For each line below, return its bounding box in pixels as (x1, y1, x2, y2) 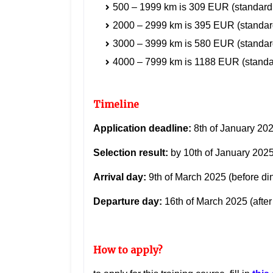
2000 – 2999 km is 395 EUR (113, 20, 237, 31)
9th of (146, 172, 175, 183)
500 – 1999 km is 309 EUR (113, 2, 232, 13)
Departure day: (93, 196, 162, 207)
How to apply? (93, 244, 163, 257)
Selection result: (93, 147, 168, 158)
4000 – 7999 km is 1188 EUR (113, 57, 242, 68)
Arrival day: (93, 172, 146, 183)
